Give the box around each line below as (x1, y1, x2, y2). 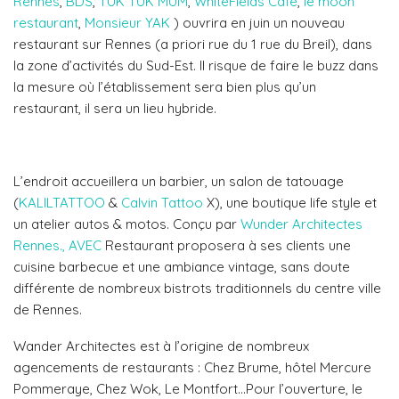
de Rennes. (13, 301, 82, 319)
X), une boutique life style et (203, 194, 377, 212)
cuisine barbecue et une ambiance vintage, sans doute (13, 258, 350, 276)
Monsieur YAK (85, 14, 174, 32)
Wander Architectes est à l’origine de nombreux (13, 338, 309, 355)
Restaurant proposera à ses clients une (102, 237, 351, 255)
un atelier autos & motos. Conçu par (13, 216, 240, 233)
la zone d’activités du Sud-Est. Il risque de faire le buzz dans (13, 57, 379, 75)
